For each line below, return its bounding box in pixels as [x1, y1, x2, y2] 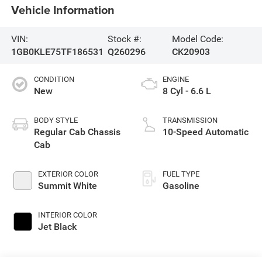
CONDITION [33, 75, 74, 84]
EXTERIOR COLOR [37, 170, 98, 179]
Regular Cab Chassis [33, 126, 120, 138]
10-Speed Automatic [163, 126, 249, 138]
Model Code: [171, 33, 223, 44]
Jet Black [37, 221, 77, 233]
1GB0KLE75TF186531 [11, 46, 104, 57]
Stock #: [107, 33, 142, 44]
